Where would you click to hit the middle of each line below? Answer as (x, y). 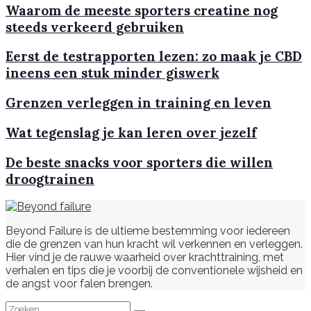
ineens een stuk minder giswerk (112, 73)
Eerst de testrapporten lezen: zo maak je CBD (154, 57)
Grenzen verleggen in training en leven (138, 103)
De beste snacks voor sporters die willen (139, 162)
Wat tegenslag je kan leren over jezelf (131, 132)
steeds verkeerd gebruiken (95, 27)
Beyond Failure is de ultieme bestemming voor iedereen (148, 231)
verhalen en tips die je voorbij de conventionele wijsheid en (154, 271)
